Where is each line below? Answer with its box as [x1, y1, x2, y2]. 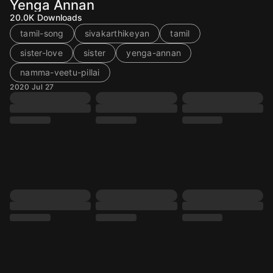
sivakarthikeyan [84, 28, 150, 38]
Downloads [37, 12, 83, 23]
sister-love [20, 48, 63, 58]
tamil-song [20, 28, 64, 38]
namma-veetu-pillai [20, 67, 100, 77]
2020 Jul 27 [10, 82, 54, 91]
